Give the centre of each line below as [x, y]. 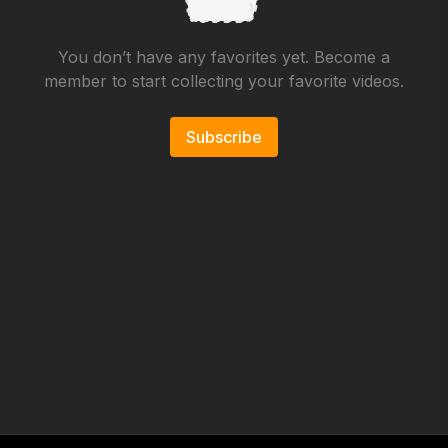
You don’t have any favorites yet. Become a [224, 57]
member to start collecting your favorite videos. [224, 81]
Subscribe [224, 137]
